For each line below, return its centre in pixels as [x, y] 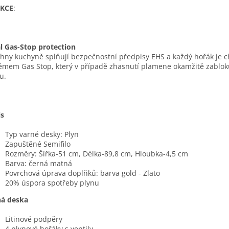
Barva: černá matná [39, 164]
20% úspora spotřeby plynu [52, 183]
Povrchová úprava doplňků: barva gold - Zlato [83, 173]
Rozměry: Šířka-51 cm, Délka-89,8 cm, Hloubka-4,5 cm [97, 154]
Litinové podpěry [34, 219]
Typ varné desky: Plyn [42, 134]
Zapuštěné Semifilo [38, 144]
